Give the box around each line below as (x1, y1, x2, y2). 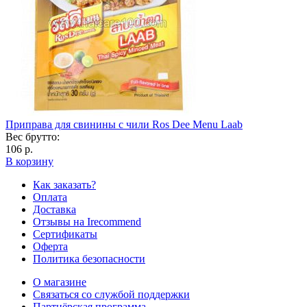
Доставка (33, 204, 76, 216)
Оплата (33, 191, 67, 204)
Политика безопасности (33, 253, 145, 265)
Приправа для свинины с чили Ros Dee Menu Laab (5, 119, 243, 131)
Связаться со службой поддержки (33, 288, 190, 301)
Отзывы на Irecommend (33, 216, 141, 228)
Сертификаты (33, 228, 97, 241)
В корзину (5, 156, 53, 168)
